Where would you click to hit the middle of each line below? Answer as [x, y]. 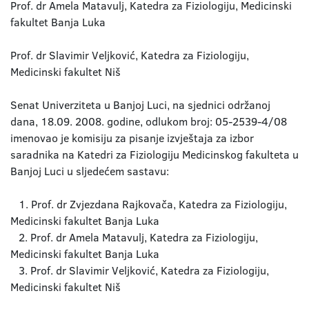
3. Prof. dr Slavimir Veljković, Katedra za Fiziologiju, [140, 270]
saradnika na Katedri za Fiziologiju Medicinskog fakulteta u [154, 154]
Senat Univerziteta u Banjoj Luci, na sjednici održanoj [140, 105]
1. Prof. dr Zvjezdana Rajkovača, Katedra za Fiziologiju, [149, 204]
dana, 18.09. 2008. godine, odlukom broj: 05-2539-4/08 [149, 121]
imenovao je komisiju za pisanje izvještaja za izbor [132, 138]
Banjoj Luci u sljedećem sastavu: [90, 171]
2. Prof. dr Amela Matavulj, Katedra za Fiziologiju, [134, 237]
